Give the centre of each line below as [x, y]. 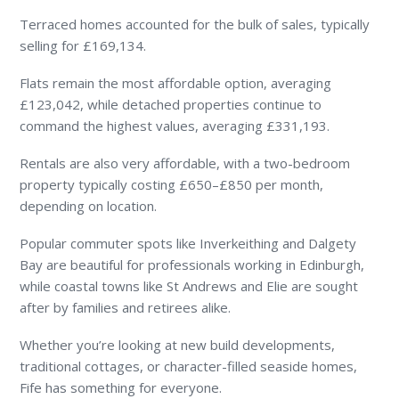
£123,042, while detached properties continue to [171, 104]
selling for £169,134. [83, 45]
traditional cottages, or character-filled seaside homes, [189, 366]
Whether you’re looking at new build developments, [178, 344]
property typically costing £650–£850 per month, [172, 184]
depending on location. [89, 205]
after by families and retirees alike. [126, 307]
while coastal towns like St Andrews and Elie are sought [189, 285]
